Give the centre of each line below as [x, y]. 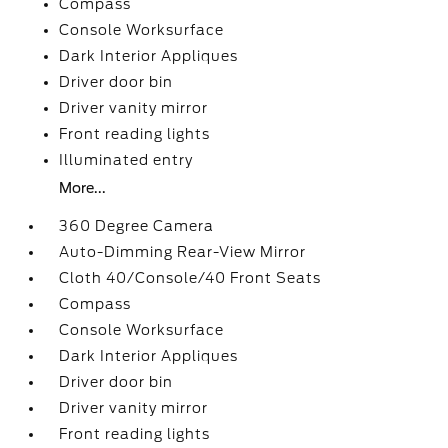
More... [83, 188]
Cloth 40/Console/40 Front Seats [190, 278]
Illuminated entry [126, 160]
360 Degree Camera [137, 226]
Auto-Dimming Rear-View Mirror [183, 252]
